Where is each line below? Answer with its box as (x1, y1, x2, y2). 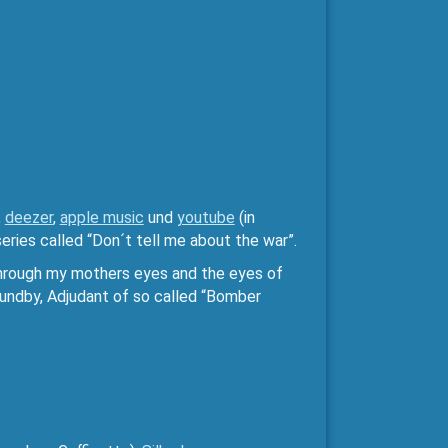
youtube (176, 208, 235, 227)
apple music (59, 208, 144, 227)
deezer (4, 208, 53, 227)
